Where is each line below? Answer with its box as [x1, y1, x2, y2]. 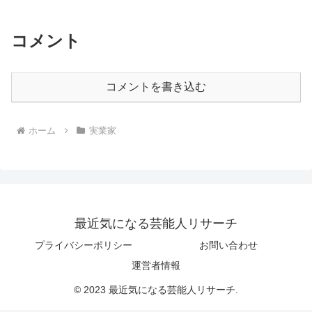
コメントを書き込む [106, 81, 206, 93]
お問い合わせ [199, 240, 258, 251]
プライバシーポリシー [35, 240, 132, 251]
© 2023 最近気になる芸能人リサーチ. [74, 284, 238, 296]
